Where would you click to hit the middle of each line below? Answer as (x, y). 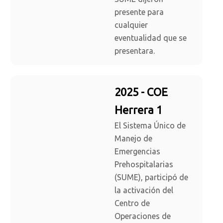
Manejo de (133, 139)
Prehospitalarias (144, 165)
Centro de (132, 203)
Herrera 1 (138, 110)
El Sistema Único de (150, 126)
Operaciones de (143, 216)
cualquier (131, 25)
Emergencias (137, 152)
